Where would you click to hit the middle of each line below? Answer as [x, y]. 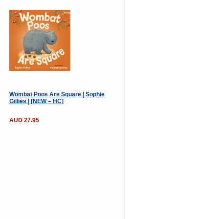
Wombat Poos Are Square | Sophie [57, 94]
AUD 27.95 [24, 120]
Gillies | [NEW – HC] [36, 101]
